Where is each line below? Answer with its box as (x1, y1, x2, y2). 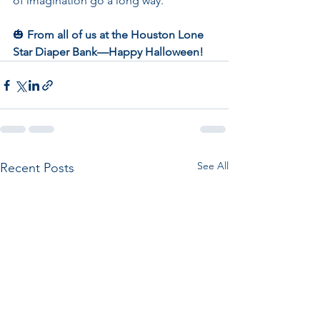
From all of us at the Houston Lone (27, 28, 206, 41)
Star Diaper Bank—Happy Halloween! (13, 45, 204, 59)
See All (197, 159, 229, 172)
